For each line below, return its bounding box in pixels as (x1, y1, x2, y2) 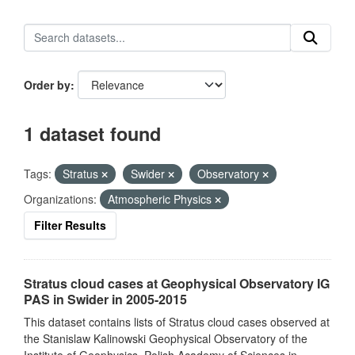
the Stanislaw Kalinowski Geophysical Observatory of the (24, 330, 307, 346)
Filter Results (34, 217, 106, 233)
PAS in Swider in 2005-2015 (24, 290, 187, 308)
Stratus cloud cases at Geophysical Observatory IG (24, 274, 330, 292)
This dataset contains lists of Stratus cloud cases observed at (24, 314, 330, 330)
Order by (24, 77, 71, 93)
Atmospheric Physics (108, 191, 215, 207)
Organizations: (24, 191, 97, 207)
